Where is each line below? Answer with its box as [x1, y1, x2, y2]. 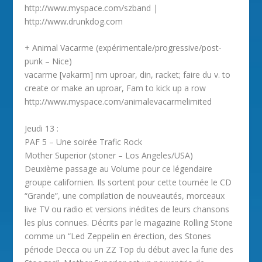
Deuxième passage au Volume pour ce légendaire [25, 163, 213, 174]
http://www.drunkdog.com [25, 16, 123, 27]
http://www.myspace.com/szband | [25, 2, 158, 13]
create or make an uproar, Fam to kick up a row [25, 82, 206, 94]
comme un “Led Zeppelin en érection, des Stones [25, 230, 212, 242]
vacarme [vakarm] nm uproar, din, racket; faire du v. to [25, 69, 231, 81]
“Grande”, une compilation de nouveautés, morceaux [25, 189, 225, 201]
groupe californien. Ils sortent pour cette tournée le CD [25, 176, 232, 188]
